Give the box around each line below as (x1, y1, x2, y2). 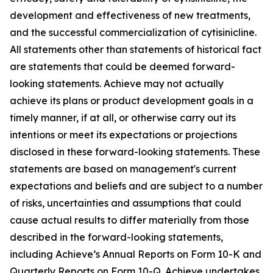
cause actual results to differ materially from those (10, 214, 249, 226)
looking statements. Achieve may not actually (10, 77, 224, 90)
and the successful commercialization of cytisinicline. (10, 26, 257, 38)
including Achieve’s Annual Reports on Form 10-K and (10, 248, 261, 260)
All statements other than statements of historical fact (10, 43, 261, 55)
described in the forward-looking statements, (10, 231, 223, 243)
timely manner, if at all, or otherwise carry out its (10, 112, 236, 124)
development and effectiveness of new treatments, (10, 9, 250, 21)
